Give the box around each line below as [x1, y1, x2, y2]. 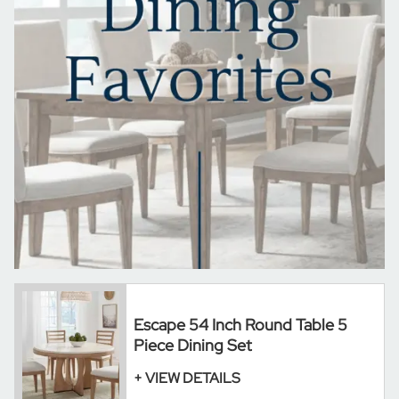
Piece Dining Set [134, 335, 252, 356]
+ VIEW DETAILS [134, 369, 240, 388]
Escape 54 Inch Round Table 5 [134, 314, 347, 336]
